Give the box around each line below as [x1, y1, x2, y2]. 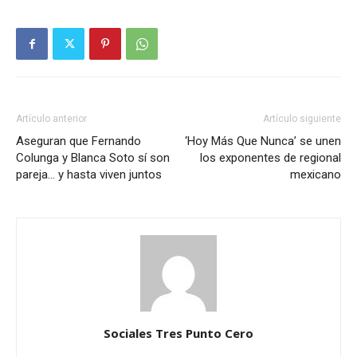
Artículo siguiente [263, 113, 341, 125]
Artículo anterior [16, 113, 87, 125]
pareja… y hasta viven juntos [16, 167, 162, 182]
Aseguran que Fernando [16, 134, 141, 149]
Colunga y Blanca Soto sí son [16, 151, 170, 166]
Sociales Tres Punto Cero [104, 325, 253, 342]
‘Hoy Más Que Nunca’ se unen [185, 134, 341, 149]
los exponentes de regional [200, 151, 341, 166]
